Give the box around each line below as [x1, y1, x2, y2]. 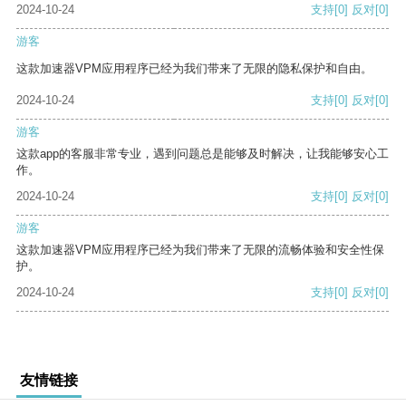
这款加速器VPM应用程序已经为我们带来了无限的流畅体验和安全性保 [16, 243, 384, 257]
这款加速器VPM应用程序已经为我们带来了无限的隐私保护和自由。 [16, 62, 372, 76]
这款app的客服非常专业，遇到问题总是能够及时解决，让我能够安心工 [16, 147, 389, 161]
